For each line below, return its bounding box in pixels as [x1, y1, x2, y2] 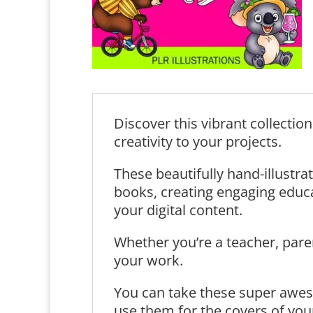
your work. [114, 251, 183, 270]
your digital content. [114, 201, 242, 219]
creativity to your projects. [114, 132, 282, 151]
